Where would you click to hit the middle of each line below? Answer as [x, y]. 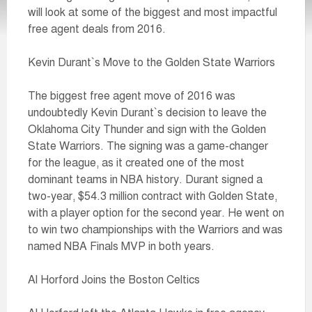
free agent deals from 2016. [97, 29]
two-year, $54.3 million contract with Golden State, [153, 196]
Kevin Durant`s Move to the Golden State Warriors [151, 63]
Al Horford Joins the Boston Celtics [114, 280]
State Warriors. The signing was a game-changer [148, 146]
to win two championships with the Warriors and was [155, 230]
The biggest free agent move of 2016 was [132, 96]
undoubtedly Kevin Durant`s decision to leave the [147, 113]
